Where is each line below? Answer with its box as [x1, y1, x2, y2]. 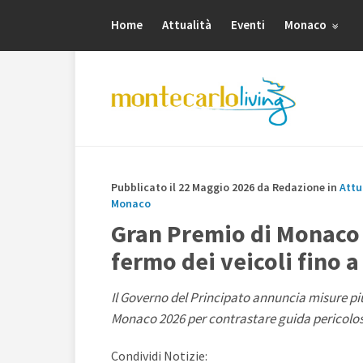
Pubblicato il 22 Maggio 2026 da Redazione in [111, 180, 340, 194]
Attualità [162, 17, 211, 32]
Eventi [231, 17, 265, 32]
